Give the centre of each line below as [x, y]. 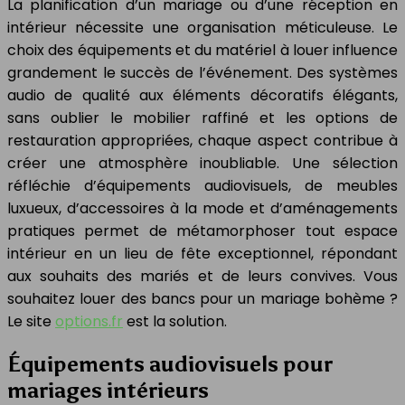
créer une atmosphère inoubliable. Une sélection [202, 163]
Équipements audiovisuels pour [170, 363]
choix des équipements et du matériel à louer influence [202, 50]
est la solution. [175, 321]
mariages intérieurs [108, 390]
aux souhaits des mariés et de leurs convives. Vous [202, 276]
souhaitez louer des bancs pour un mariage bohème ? [202, 298]
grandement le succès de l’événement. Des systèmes [202, 72]
